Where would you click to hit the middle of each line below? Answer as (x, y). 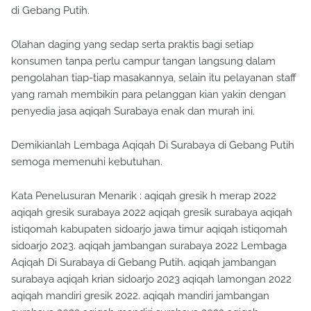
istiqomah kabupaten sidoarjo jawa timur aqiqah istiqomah (149, 229)
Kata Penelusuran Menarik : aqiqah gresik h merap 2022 (144, 196)
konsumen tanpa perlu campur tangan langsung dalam (143, 61)
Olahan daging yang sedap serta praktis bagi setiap (132, 45)
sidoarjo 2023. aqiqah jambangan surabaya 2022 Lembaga (149, 246)
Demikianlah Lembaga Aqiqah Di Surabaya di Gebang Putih (153, 145)
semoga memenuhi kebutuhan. (87, 162)
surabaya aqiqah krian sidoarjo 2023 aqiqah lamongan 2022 (151, 279)
